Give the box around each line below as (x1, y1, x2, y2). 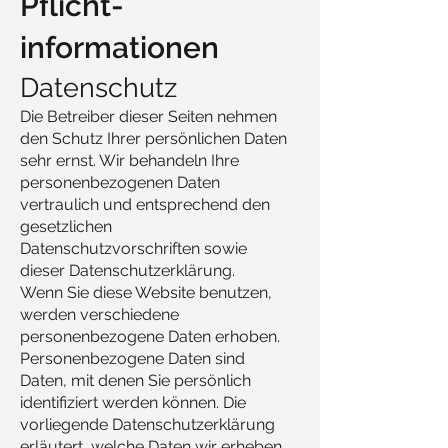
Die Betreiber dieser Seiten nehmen (20, 107, 277, 126)
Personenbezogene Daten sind (20, 349, 245, 368)
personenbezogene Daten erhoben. (20, 327, 280, 346)
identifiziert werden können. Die (20, 393, 246, 412)
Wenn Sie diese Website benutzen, (20, 283, 272, 302)
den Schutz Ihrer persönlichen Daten (20, 129, 287, 148)
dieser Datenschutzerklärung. (20, 261, 235, 280)
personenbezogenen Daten (20, 173, 220, 192)
